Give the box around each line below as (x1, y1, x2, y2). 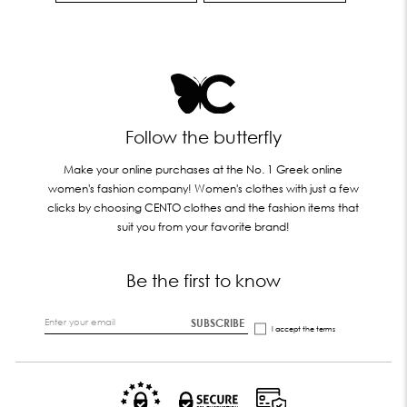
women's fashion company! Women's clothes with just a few (47, 181, 359, 195)
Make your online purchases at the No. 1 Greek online (64, 162, 343, 176)
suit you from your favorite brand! (116, 219, 290, 233)
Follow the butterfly (124, 124, 282, 147)
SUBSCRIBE (190, 315, 244, 330)
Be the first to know (125, 268, 281, 291)
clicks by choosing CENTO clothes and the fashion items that (47, 200, 360, 214)
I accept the (271, 323, 316, 333)
